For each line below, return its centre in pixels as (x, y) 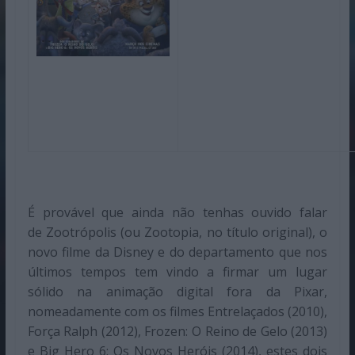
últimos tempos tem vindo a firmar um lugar (177, 271)
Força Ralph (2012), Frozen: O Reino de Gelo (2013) (177, 331)
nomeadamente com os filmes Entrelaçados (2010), (177, 311)
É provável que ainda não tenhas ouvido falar (177, 212)
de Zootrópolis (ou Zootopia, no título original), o (177, 232)
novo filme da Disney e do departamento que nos (177, 252)
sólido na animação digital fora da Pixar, (177, 291)
